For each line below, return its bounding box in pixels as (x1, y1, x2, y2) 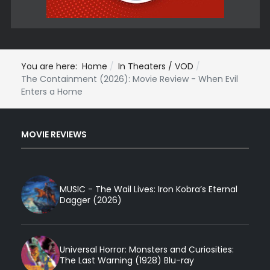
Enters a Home (21, 85, 83, 98)
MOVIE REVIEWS (21, 128, 87, 141)
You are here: (21, 60, 82, 72)
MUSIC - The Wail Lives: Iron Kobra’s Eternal (60, 183, 237, 195)
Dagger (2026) (60, 193, 122, 206)
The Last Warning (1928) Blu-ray (60, 254, 194, 266)
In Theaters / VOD (118, 60, 193, 72)
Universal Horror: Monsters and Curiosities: (60, 243, 234, 256)
